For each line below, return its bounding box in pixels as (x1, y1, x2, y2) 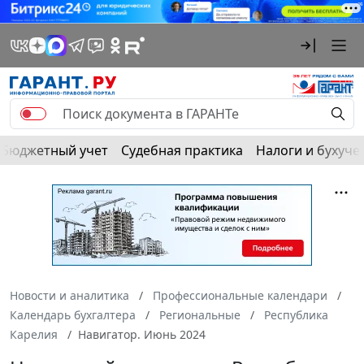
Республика (264, 306, 328, 323)
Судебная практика (121, 141, 243, 159)
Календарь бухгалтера (10, 306, 136, 323)
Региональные (159, 306, 240, 323)
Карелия (10, 326, 58, 342)
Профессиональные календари (153, 287, 327, 303)
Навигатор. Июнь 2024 (78, 326, 206, 342)
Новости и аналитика (10, 287, 129, 303)
